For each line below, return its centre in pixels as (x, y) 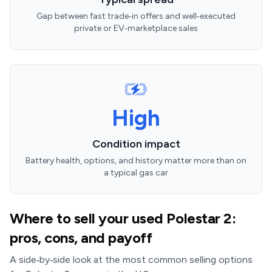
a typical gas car (136, 173)
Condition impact (136, 144)
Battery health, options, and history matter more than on (136, 161)
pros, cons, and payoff (81, 238)
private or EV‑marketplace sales (136, 28)
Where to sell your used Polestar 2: (123, 218)
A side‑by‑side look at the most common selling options (131, 260)
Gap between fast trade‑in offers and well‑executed (136, 16)
